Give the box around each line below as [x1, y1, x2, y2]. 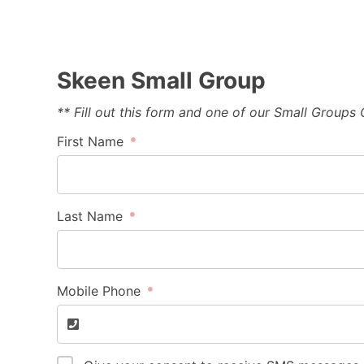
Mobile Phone [56, 283, 145, 299]
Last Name [56, 208, 127, 224]
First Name [56, 133, 128, 149]
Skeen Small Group [56, 67, 266, 94]
